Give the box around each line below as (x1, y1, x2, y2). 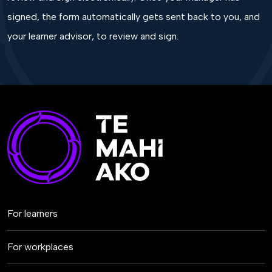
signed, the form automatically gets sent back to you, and (7, 10, 260, 22)
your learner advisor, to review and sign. (7, 30, 178, 42)
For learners (7, 208, 58, 220)
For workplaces (7, 241, 73, 253)
